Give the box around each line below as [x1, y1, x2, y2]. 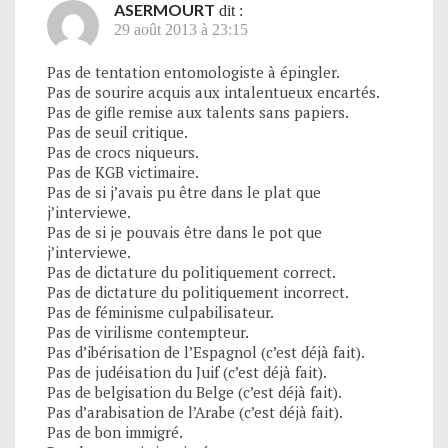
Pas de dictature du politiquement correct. [47, 262, 336, 283]
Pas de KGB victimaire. [47, 162, 199, 183]
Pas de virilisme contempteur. [47, 322, 249, 343]
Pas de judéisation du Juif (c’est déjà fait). [47, 362, 327, 383]
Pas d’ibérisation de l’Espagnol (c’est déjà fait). [47, 342, 365, 363]
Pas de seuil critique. [47, 122, 188, 143]
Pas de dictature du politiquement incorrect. [47, 282, 349, 303]
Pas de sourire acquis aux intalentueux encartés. [47, 82, 380, 103]
